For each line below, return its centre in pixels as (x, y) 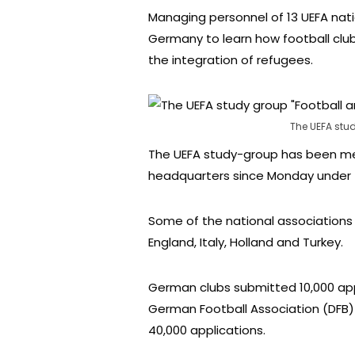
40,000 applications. (207, 330)
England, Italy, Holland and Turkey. (246, 242)
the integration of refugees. (231, 59)
